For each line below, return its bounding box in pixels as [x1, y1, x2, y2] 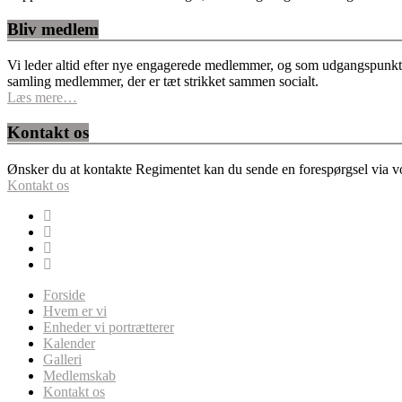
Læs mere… [7, 90, 77, 106]
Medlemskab [43, 367, 116, 383]
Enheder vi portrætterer [43, 319, 174, 335]
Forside [43, 286, 85, 302]
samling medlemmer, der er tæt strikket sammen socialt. [7, 74, 319, 90]
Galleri [43, 351, 82, 367]
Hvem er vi [43, 302, 107, 319]
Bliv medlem [7, 19, 99, 39]
